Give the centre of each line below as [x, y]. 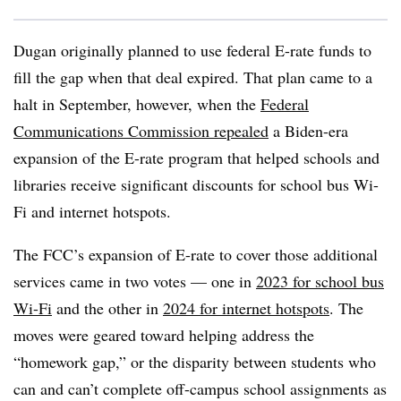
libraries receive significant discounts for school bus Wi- [196, 184]
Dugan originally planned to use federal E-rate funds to [192, 50]
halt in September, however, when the [137, 104]
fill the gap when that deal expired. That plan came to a [193, 77]
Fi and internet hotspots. [95, 211]
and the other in [107, 308]
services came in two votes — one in [135, 281]
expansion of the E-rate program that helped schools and [196, 158]
